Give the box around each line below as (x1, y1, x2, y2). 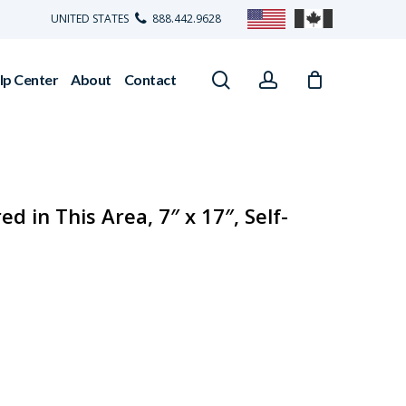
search (229, 66, 286, 92)
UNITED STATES (51, 11, 131, 27)
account (276, 66, 344, 92)
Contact (123, 71, 176, 88)
